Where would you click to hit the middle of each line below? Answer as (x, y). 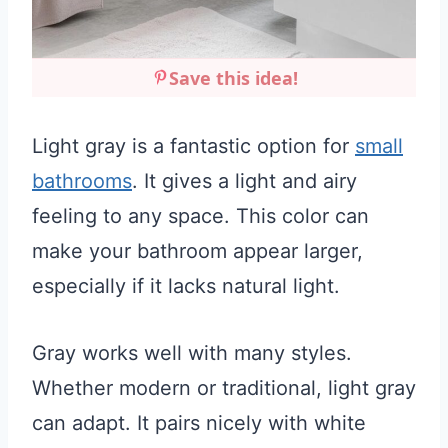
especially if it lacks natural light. (186, 286)
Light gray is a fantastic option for (193, 146)
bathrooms (82, 181)
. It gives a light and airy (244, 181)
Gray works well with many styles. (192, 353)
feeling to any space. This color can (200, 216)
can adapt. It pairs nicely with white (199, 423)
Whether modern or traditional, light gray (224, 388)
